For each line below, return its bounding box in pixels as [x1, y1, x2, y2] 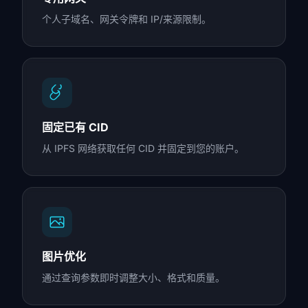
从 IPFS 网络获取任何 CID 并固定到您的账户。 [42, 142, 244, 154]
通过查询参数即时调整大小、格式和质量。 [42, 272, 225, 283]
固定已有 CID [42, 120, 109, 134]
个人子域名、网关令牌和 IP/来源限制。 [42, 13, 211, 25]
